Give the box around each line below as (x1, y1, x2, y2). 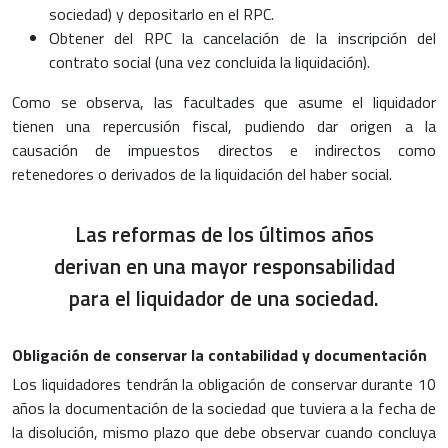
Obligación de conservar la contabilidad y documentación (12, 342, 427, 367)
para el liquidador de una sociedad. (69, 281, 379, 314)
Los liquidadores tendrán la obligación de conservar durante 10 (12, 371, 436, 396)
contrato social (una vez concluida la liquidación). (48, 49, 370, 74)
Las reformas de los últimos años (74, 217, 374, 250)
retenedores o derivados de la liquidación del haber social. (12, 161, 392, 186)
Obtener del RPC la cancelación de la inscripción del (48, 25, 436, 50)
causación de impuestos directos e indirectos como (12, 137, 436, 162)
